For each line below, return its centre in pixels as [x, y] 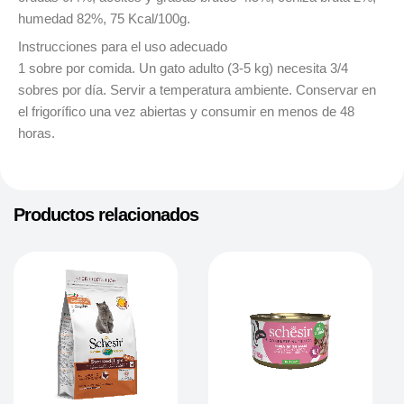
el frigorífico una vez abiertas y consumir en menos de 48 [186, 111]
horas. [37, 133]
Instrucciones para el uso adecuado [123, 46]
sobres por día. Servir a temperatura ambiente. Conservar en [197, 90]
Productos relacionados [106, 214]
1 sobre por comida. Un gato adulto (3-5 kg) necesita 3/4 [183, 68]
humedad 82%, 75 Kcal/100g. [104, 18]
